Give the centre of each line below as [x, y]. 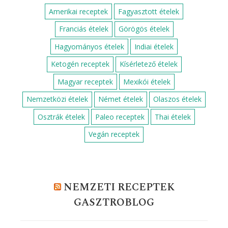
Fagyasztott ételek [149, 11]
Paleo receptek [120, 117]
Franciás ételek [83, 29]
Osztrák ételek [61, 117]
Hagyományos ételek [89, 46]
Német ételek [121, 99]
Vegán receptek [114, 134]
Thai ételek [173, 117]
